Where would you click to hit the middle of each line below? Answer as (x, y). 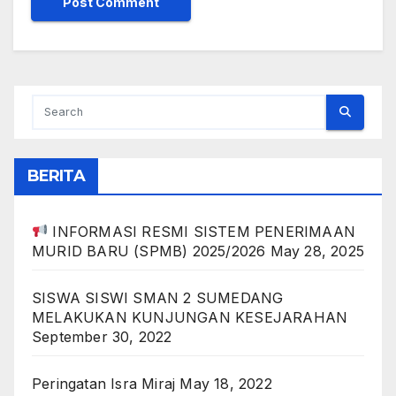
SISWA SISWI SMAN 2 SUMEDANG (158, 297)
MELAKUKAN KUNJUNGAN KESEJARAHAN (190, 317)
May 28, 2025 (317, 251)
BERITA (56, 175)
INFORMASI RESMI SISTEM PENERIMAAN (202, 231)
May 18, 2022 (226, 383)
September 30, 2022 (102, 336)
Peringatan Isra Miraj (104, 383)
